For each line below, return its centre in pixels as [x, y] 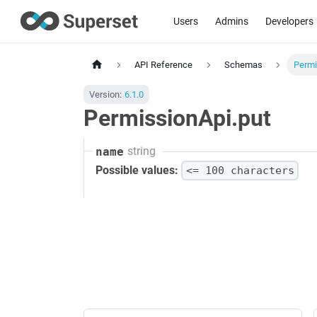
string [141, 151]
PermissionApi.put [177, 119]
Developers [289, 21]
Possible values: [137, 170]
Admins [231, 21]
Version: [105, 95]
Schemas [243, 65]
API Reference [164, 65]
